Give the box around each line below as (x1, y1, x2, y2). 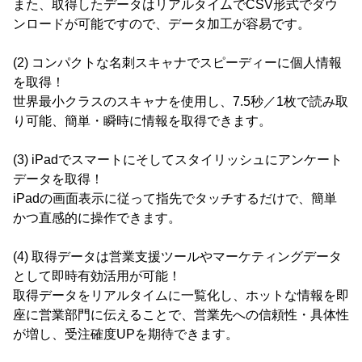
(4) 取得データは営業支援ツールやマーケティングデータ (13, 250, 342, 263)
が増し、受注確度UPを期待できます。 (13, 327, 238, 341)
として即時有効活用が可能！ (13, 269, 181, 283)
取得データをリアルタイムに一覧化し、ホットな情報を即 (13, 288, 349, 302)
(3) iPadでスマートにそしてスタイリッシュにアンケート (13, 153, 343, 166)
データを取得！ (13, 172, 103, 186)
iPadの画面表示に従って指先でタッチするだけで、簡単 (13, 192, 337, 205)
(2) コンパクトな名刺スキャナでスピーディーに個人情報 (13, 56, 342, 69)
